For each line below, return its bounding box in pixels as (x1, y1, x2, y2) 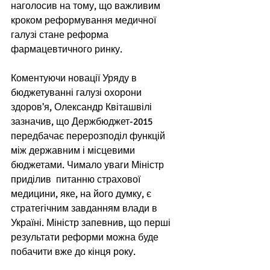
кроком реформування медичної (11, 14, 159, 27)
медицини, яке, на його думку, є (11, 188, 154, 200)
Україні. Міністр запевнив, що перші (11, 217, 173, 229)
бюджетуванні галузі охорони (11, 87, 144, 99)
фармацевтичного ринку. (11, 43, 127, 55)
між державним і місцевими (11, 145, 137, 157)
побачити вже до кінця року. (11, 246, 138, 258)
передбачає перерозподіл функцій (11, 130, 168, 142)
